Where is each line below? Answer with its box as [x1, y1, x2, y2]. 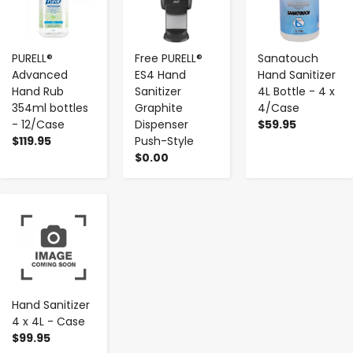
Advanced [12, 66, 68, 83]
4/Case [258, 99, 299, 116]
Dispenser [135, 116, 188, 132]
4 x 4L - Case [12, 313, 85, 329]
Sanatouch [258, 50, 318, 66]
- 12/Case [12, 116, 65, 132]
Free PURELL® [135, 50, 203, 66]
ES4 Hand [135, 66, 186, 83]
